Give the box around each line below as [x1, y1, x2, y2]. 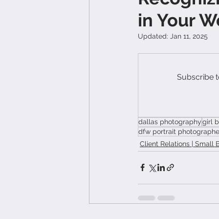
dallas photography [138, 117, 201, 126]
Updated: [138, 32, 170, 40]
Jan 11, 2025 [170, 32, 208, 40]
